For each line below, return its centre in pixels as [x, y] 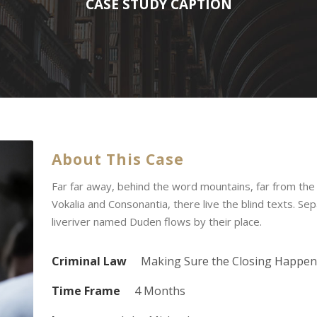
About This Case [117, 159]
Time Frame [86, 290]
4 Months [160, 290]
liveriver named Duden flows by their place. [156, 221]
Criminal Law [89, 261]
